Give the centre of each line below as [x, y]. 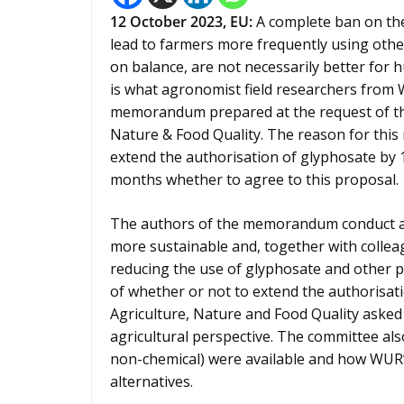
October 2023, [180, 22]
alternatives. [151, 381]
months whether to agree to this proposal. [254, 179]
